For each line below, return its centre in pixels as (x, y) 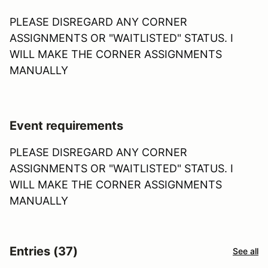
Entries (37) (44, 251)
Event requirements (66, 125)
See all (246, 251)
